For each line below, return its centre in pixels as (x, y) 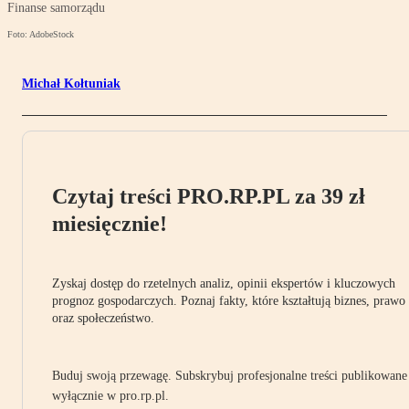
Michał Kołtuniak (71, 84)
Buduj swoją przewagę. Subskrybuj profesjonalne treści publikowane (230, 376)
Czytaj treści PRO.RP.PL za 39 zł (209, 197)
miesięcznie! (110, 224)
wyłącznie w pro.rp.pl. (110, 396)
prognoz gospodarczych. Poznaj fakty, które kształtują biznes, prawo (229, 301)
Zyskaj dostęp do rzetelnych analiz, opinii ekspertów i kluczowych (224, 284)
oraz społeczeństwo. (103, 319)
